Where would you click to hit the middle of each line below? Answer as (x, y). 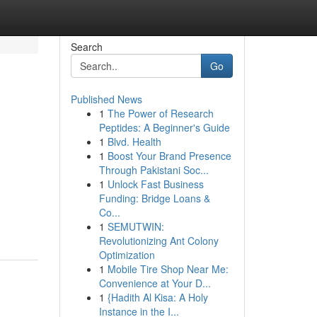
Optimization (127, 255)
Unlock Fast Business (155, 184)
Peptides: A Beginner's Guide (164, 127)
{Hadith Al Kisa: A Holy (157, 297)
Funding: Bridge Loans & (154, 198)
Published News (106, 99)
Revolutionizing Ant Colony (158, 241)
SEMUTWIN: (136, 226)
